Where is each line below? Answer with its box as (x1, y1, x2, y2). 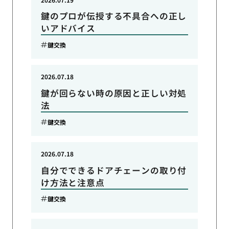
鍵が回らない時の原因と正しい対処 (40, 87, 187, 100)
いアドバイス (40, 22, 96, 35)
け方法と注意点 (40, 176, 105, 189)
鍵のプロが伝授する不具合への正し (40, 10, 187, 22)
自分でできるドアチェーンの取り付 (40, 164, 187, 176)
